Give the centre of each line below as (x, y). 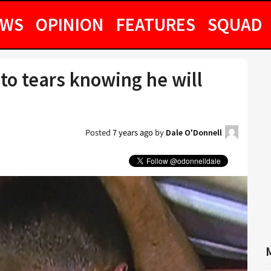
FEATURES (156, 24)
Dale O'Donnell (194, 132)
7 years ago (133, 133)
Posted (99, 133)
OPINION (70, 24)
